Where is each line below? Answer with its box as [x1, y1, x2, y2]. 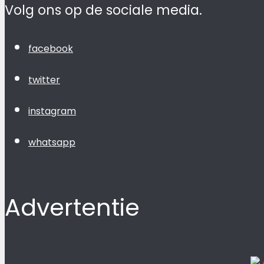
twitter [28, 73, 60, 87]
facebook [28, 42, 73, 56]
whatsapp [28, 136, 75, 150]
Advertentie [5, 190, 140, 224]
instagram [28, 104, 76, 118]
